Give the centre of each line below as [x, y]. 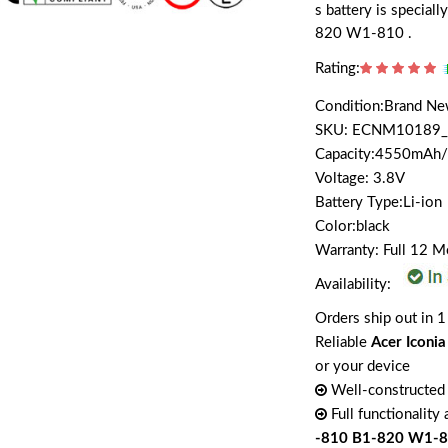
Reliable [343, 342]
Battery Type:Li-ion [379, 202]
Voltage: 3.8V [360, 178]
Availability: [355, 284]
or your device [363, 366]
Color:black [353, 226]
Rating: [338, 68]
